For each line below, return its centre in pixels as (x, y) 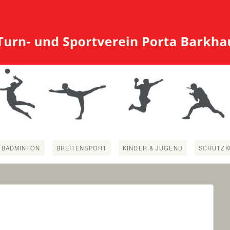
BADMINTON (21, 148)
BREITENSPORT (82, 148)
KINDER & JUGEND (153, 148)
